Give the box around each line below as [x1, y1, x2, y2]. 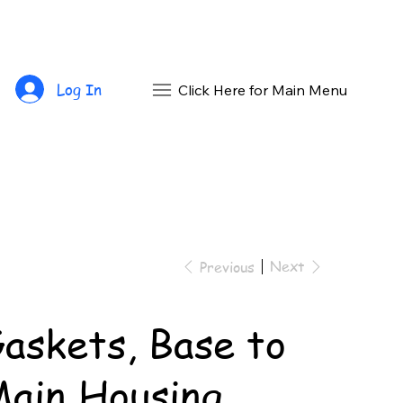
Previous [200, 256, 255, 277]
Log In [57, 78, 103, 101]
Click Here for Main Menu [177, 81, 347, 99]
